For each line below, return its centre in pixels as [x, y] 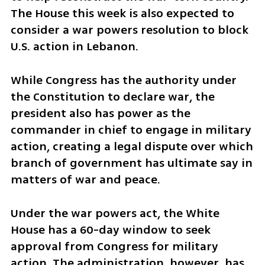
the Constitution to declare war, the [112, 97]
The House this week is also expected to [122, 14]
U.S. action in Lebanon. [74, 47]
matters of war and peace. [85, 180]
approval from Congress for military [114, 246]
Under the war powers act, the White [115, 213]
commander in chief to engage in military [131, 130]
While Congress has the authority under [123, 80]
